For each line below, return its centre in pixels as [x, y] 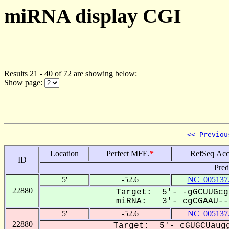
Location [64, 153]
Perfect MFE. [128, 153]
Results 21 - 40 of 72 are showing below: [71, 73]
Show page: [24, 82]
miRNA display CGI [93, 16]
